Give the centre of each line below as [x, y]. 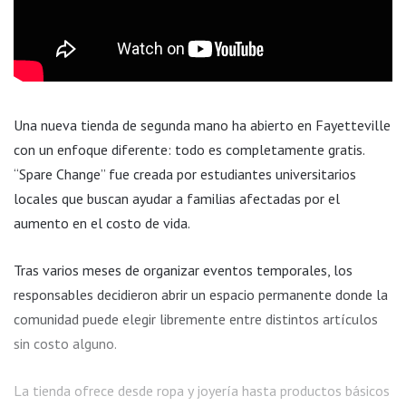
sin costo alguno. [65, 344]
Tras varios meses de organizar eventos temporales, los [183, 271]
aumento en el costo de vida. [102, 223]
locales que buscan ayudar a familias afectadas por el [177, 199]
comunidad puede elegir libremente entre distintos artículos [196, 319]
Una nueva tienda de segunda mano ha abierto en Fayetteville [202, 126]
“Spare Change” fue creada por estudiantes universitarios [185, 174]
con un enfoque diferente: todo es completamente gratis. [189, 150]
